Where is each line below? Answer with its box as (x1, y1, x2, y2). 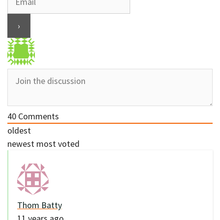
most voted (36, 138, 80, 150)
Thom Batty (17, 199, 62, 211)
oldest (7, 125, 31, 137)
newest (7, 138, 34, 150)
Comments (16, 110, 59, 122)
